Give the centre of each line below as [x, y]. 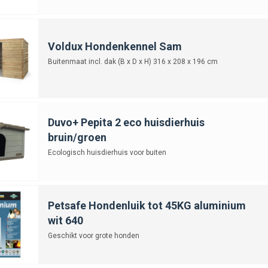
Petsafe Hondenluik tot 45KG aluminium [147, 205]
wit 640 [65, 220]
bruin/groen [77, 137]
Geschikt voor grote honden [93, 235]
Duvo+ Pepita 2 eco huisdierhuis [126, 122]
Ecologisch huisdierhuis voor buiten [107, 152]
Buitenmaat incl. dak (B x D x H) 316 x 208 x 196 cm [133, 61]
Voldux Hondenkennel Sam [115, 46]
